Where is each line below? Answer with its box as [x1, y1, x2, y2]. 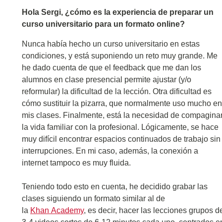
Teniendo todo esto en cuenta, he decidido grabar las [22, 182, 208, 191]
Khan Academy [30, 206, 84, 215]
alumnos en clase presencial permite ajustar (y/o [22, 75, 191, 84]
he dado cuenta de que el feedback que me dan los [22, 63, 201, 72]
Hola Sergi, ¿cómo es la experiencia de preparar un [22, 8, 214, 16]
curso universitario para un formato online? [22, 20, 185, 28]
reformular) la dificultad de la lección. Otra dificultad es [22, 87, 212, 96]
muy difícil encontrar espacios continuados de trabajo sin [22, 135, 221, 143]
